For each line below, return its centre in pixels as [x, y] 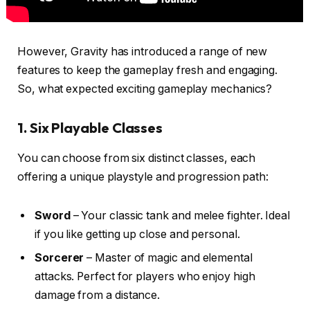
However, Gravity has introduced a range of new [143, 52]
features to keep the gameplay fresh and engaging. [148, 71]
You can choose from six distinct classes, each [137, 158]
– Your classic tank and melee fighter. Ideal [180, 216]
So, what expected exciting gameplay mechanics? [145, 89]
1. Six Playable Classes [90, 128]
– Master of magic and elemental [168, 258]
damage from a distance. [98, 295]
